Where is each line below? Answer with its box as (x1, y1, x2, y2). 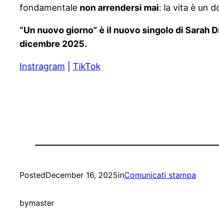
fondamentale (20, 2, 80, 13)
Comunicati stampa (124, 170, 196, 180)
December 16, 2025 (45, 170, 118, 180)
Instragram (20, 61, 65, 72)
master (29, 198, 54, 208)
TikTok (73, 61, 101, 72)
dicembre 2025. (20, 39, 87, 49)
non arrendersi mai (80, 2, 159, 13)
